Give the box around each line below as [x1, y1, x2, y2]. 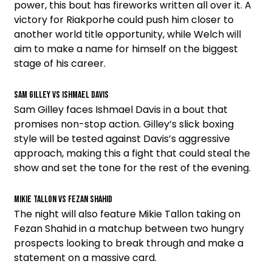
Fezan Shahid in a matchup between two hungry [14, 222, 244, 236]
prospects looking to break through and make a [14, 236, 243, 251]
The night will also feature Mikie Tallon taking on [14, 207, 240, 222]
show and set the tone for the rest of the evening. [14, 161, 251, 175]
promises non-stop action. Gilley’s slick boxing [14, 117, 234, 132]
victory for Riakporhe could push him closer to [14, 13, 234, 27]
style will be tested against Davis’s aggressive [14, 132, 230, 146]
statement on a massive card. [14, 251, 157, 265]
